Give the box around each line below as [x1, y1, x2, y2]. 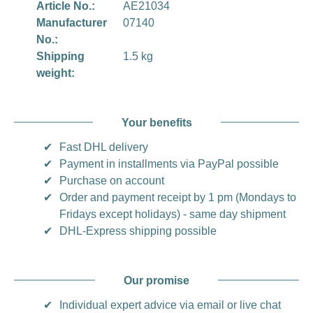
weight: [36, 66, 75, 79]
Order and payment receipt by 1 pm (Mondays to [59, 191, 296, 203]
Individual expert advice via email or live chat [59, 298, 281, 311]
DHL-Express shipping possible [59, 224, 217, 237]
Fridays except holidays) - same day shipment [59, 208, 286, 220]
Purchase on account [59, 174, 164, 187]
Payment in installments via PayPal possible [59, 157, 279, 170]
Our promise [124, 274, 189, 286]
